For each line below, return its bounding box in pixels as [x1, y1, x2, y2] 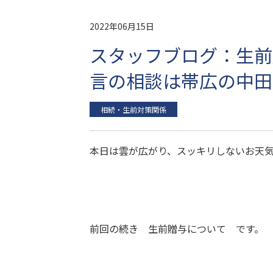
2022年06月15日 [90, 20, 154, 32]
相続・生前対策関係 [101, 104, 166, 115]
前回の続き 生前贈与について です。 [90, 221, 264, 236]
